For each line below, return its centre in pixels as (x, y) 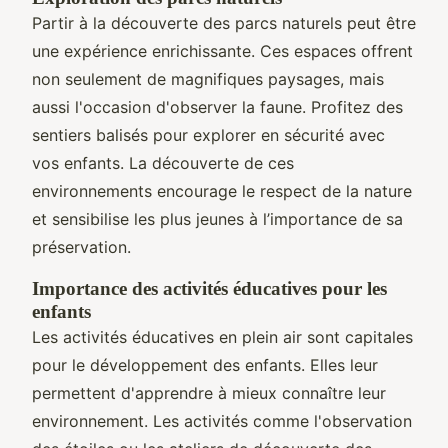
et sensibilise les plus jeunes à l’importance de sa (217, 218)
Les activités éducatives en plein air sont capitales (222, 336)
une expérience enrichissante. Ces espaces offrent (222, 50)
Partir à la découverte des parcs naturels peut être (224, 22)
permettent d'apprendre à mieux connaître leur (209, 392)
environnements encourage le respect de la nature (222, 190)
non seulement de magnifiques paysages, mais (208, 78)
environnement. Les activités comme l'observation (222, 420)
